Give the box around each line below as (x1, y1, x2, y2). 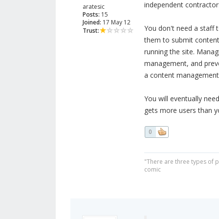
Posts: (83, 10, 100, 19)
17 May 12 (101, 18, 131, 27)
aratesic (83, 2, 105, 11)
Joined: (83, 18, 101, 27)
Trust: (83, 26, 99, 35)
